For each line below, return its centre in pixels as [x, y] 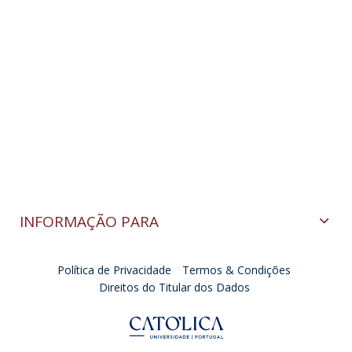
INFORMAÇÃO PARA [89, 222]
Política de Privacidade [114, 270]
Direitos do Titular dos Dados [174, 287]
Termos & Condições [236, 270]
